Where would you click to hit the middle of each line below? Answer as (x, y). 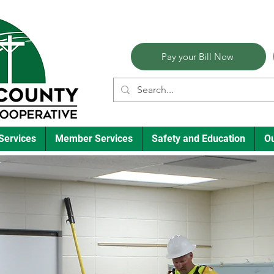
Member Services (94, 139)
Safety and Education (198, 139)
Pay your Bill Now (197, 57)
